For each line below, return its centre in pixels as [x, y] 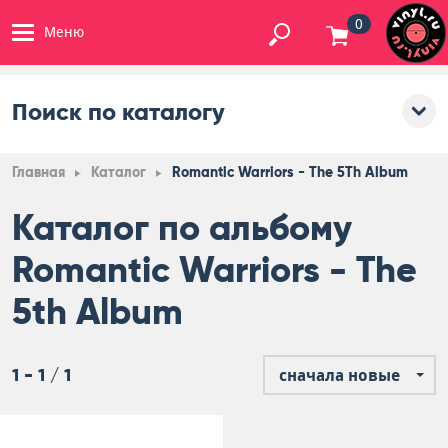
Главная [38, 172]
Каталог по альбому [182, 228]
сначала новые [339, 375]
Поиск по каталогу [118, 111]
